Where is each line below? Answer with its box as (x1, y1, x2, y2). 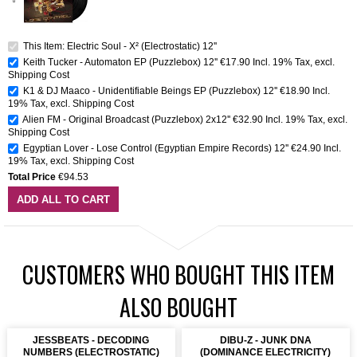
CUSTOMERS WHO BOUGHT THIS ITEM (22, 257, 335, 291)
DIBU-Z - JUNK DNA (219, 334, 312, 346)
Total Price (8, 171, 56, 182)
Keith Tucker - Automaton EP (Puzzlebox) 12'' (23, 56, 218, 68)
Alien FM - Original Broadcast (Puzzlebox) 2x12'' (22, 113, 230, 125)
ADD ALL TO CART (17, 193, 110, 206)
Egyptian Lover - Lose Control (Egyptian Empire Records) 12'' (23, 142, 288, 154)
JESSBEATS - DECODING (33, 334, 150, 346)
